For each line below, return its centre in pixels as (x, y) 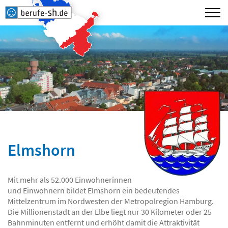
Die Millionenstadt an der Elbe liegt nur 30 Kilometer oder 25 (110, 212)
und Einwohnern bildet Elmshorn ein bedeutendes (94, 190)
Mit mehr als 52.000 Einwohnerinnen (70, 180)
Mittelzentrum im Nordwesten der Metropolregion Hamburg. (111, 201)
